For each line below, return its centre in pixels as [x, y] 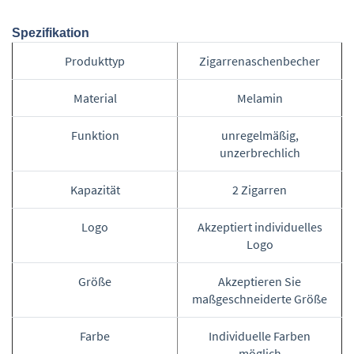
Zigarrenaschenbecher [260, 60]
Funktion [95, 135]
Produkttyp [95, 60]
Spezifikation [51, 32]
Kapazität [95, 189]
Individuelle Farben [260, 335]
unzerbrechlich [260, 152]
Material [95, 98]
